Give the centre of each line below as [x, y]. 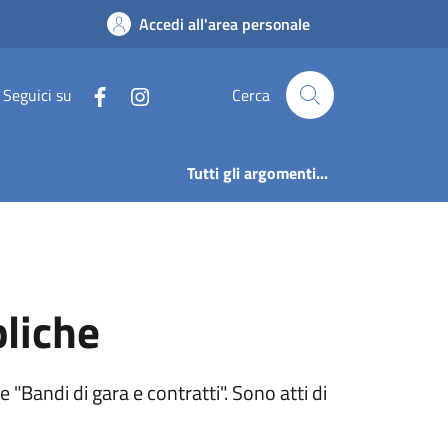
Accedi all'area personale [224, 24]
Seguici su [37, 94]
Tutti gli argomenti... [257, 173]
